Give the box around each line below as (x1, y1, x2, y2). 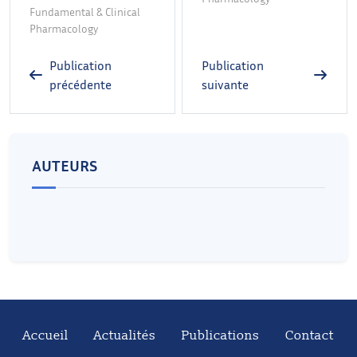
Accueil (23, 327, 69, 343)
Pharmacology (29, 21, 98, 35)
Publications (182, 327, 260, 343)
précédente (49, 76, 112, 92)
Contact (285, 327, 334, 343)
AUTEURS (32, 155, 97, 175)
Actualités (94, 327, 156, 343)
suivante (202, 76, 249, 92)
